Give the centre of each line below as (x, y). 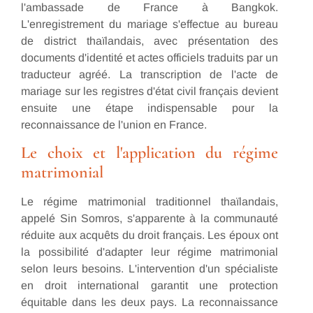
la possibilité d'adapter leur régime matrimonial (150, 252)
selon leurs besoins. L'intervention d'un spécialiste (150, 269)
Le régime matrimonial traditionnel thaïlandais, (150, 202)
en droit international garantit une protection (150, 286)
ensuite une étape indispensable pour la (150, 108)
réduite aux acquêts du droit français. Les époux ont (150, 235)
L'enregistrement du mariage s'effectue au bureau (150, 24)
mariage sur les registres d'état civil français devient (150, 91)
